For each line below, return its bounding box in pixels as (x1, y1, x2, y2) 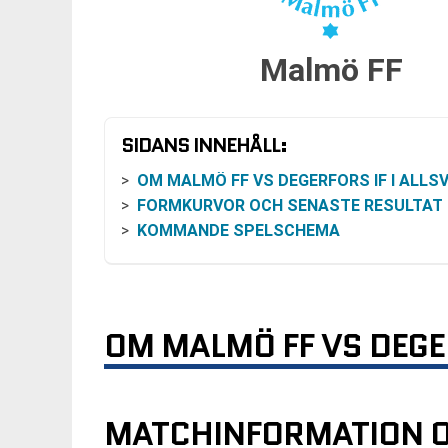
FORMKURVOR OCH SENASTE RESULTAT (137, 196, 443, 215)
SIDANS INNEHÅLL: (121, 131, 287, 159)
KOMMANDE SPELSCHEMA (137, 221, 340, 240)
